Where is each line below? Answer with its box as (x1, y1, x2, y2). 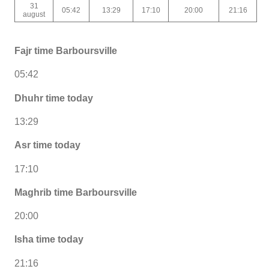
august (23, 10, 45, 19)
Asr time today (14, 140, 80, 151)
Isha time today (14, 234, 83, 245)
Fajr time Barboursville (14, 46, 117, 56)
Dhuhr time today (14, 92, 93, 103)
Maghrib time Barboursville (14, 187, 137, 198)
